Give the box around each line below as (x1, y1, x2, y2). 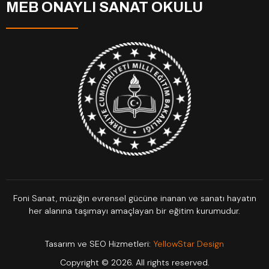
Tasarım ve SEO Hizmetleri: (45, 238, 151, 250)
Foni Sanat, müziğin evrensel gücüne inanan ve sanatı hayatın (13, 192, 256, 204)
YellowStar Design (151, 238, 224, 250)
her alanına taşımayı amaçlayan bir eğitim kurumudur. (29, 205, 240, 216)
